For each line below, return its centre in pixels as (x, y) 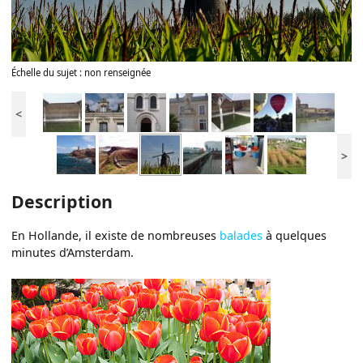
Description (62, 201)
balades (241, 236)
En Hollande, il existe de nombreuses (116, 236)
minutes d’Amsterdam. (73, 253)
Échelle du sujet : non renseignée (81, 73)
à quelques (295, 236)
